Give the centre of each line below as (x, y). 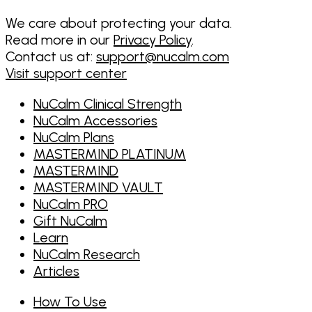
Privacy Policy (153, 40)
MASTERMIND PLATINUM (110, 154)
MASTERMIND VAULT (98, 188)
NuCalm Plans (74, 138)
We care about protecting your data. (119, 23)
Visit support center (66, 73)
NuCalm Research (87, 255)
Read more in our (60, 40)
